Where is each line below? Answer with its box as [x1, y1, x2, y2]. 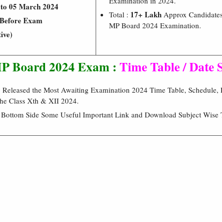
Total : [109, 9, 130, 19]
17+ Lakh [130, 8, 162, 20]
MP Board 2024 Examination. [109, 20, 201, 30]
